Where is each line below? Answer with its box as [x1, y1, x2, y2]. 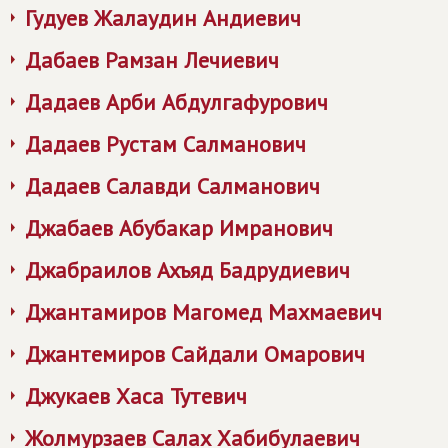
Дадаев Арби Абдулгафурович [25, 88, 328, 116]
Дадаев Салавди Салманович [25, 172, 320, 200]
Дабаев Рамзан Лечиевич [25, 46, 279, 74]
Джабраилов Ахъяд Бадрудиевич [25, 256, 350, 284]
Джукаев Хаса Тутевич [25, 382, 247, 410]
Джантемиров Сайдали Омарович [25, 340, 365, 368]
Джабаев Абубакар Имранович [25, 214, 333, 242]
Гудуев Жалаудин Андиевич [25, 4, 301, 32]
